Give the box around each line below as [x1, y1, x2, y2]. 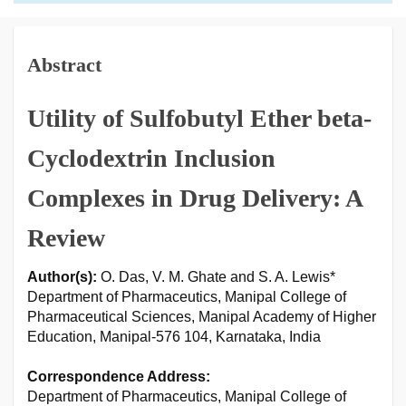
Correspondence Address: [27, 369, 210, 384]
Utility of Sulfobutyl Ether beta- [27, 104, 372, 132]
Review [27, 224, 105, 252]
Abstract [27, 53, 101, 76]
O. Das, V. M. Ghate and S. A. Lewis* [97, 269, 335, 285]
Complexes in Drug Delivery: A [27, 184, 362, 212]
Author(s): [27, 269, 97, 285]
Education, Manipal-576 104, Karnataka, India [27, 329, 321, 344]
